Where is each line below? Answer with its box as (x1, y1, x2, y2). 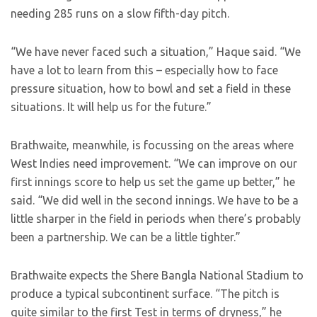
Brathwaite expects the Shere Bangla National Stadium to (11, 269, 304, 282)
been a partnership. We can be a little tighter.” (11, 231, 241, 244)
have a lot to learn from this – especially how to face (11, 64, 278, 77)
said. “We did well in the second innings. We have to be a (11, 194, 299, 207)
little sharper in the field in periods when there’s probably (11, 212, 301, 226)
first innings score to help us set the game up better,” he (11, 175, 295, 189)
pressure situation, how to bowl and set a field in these (11, 82, 291, 96)
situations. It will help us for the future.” (11, 100, 212, 114)
